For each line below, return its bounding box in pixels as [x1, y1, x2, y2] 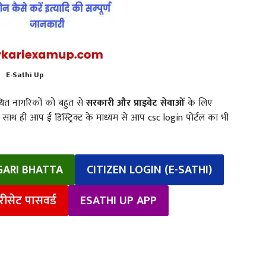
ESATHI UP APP [80, 190, 157, 211]
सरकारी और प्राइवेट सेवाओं [86, 94, 188, 111]
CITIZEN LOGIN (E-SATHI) [86, 159, 212, 180]
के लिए [188, 94, 213, 111]
